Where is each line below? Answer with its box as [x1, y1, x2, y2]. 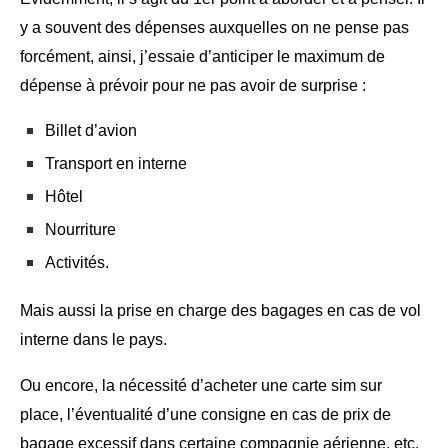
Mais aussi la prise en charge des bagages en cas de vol [20, 301, 421, 319]
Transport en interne [45, 154, 187, 172]
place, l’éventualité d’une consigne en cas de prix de [20, 405, 391, 423]
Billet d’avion [45, 121, 137, 139]
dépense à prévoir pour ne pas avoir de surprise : [20, 76, 366, 94]
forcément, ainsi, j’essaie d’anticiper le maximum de [20, 47, 385, 65]
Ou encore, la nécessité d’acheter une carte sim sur [20, 376, 382, 394]
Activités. [45, 253, 109, 271]
